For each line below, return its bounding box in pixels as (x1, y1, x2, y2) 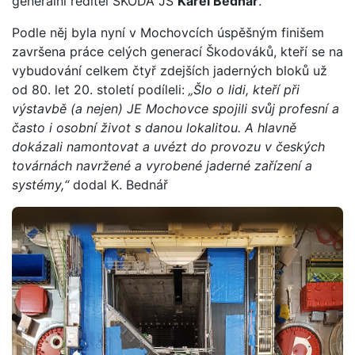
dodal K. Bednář (69, 176, 200, 193)
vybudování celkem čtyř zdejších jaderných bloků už (12, 62, 327, 78)
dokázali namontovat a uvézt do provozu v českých (12, 138, 325, 155)
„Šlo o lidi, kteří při (189, 81, 300, 97)
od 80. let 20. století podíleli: (12, 81, 189, 97)
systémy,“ (12, 176, 69, 193)
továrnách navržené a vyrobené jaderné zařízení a (12, 157, 312, 174)
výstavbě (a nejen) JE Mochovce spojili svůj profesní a (12, 100, 339, 116)
